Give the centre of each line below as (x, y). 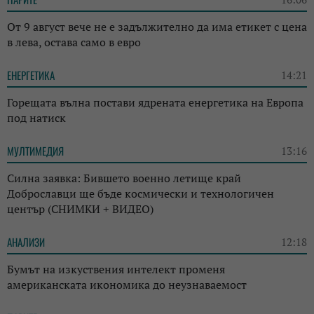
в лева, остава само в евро (74, 42)
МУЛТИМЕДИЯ (35, 150)
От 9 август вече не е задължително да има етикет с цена (157, 26)
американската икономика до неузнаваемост (127, 284)
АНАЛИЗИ (26, 241)
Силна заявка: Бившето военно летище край (124, 178)
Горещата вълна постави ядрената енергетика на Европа (155, 102)
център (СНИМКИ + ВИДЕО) (80, 209)
